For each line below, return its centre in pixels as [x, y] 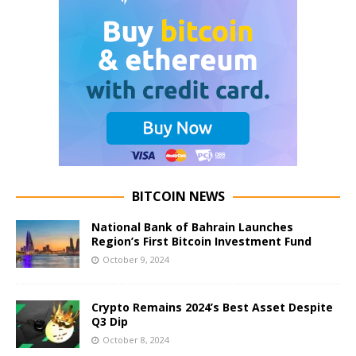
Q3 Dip [110, 322]
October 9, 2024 [136, 260]
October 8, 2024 [136, 340]
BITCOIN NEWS [178, 197]
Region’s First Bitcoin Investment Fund [201, 242]
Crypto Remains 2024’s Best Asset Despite [212, 308]
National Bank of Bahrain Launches [192, 227]
